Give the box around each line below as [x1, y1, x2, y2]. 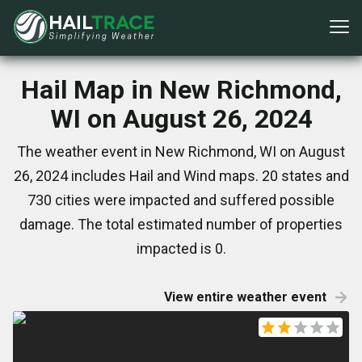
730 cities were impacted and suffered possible [27, 192, 335, 208]
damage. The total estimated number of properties [19, 216, 343, 233]
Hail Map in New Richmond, [20, 74, 342, 105]
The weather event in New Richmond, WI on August [17, 143, 345, 160]
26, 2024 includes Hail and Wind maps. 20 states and [13, 167, 349, 184]
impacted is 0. [136, 240, 226, 257]
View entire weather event [164, 289, 326, 305]
